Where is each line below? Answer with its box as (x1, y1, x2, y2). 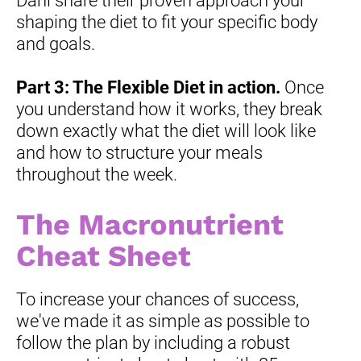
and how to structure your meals (16, 143, 263, 164)
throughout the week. (16, 164, 177, 185)
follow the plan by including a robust (16, 333, 290, 354)
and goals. (16, 34, 95, 55)
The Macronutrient (16, 208, 284, 243)
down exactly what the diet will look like (16, 121, 316, 142)
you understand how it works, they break (16, 99, 322, 120)
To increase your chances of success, (16, 289, 299, 310)
